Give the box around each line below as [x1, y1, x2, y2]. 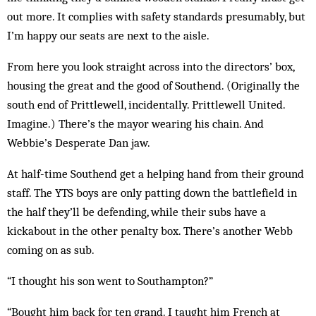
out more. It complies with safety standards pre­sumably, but [7, 9, 305, 23]
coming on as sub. [7, 243, 95, 257]
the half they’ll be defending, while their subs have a [7, 205, 266, 219]
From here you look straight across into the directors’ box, [7, 59, 294, 73]
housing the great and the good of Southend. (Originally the [7, 78, 300, 92]
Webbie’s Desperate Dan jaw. [7, 135, 150, 150]
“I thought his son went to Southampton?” [7, 274, 213, 288]
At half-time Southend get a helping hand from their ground [7, 166, 304, 181]
